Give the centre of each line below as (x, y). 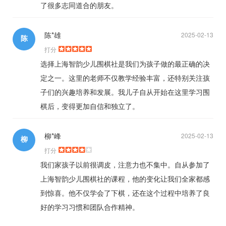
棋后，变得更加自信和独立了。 (90, 106)
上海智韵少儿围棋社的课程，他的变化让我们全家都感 (125, 179)
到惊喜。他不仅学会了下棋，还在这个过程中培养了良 (125, 193)
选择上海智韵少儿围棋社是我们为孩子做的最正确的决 (125, 64)
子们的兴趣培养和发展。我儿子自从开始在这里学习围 (125, 92)
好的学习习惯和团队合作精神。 (90, 207)
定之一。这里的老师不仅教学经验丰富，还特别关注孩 (125, 78)
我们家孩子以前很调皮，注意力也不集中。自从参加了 (125, 165)
